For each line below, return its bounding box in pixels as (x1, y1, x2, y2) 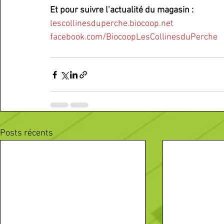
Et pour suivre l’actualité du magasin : (50, 5, 193, 15)
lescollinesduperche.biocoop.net (50, 18, 173, 29)
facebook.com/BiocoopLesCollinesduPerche (50, 32, 217, 42)
